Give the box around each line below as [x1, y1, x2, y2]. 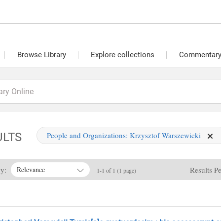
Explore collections [91, 50, 154, 59]
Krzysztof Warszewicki [129, 130, 203, 140]
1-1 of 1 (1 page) [96, 166, 136, 174]
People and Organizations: [46, 130, 130, 140]
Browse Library [17, 50, 66, 59]
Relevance [16, 164, 45, 174]
